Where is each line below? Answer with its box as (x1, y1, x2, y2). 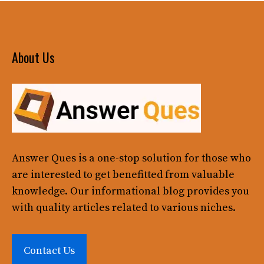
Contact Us (24, 243, 75, 258)
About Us (12, 47, 55, 67)
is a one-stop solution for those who (76, 151, 251, 165)
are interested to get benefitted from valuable (12, 167, 235, 181)
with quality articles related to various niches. (12, 200, 236, 214)
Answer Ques (12, 151, 76, 165)
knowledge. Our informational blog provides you (12, 184, 249, 198)
